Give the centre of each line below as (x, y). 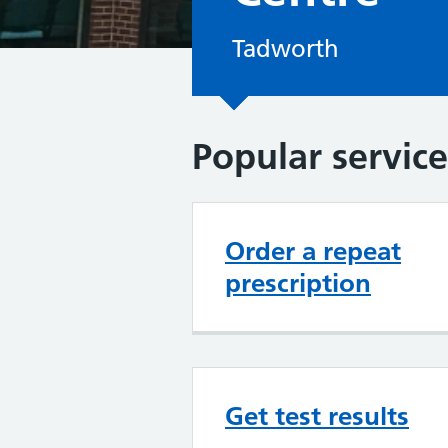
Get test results (317, 416)
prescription (298, 283)
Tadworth (285, 48)
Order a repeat (313, 251)
